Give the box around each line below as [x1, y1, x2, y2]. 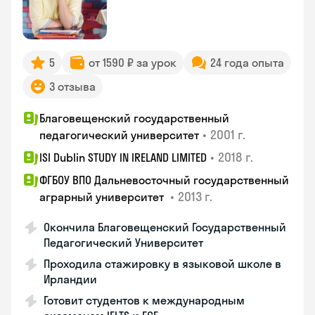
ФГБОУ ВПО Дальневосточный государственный [39, 173, 289, 187]
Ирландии [44, 272, 97, 286]
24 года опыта [210, 56, 284, 70]
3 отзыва [49, 79, 96, 94]
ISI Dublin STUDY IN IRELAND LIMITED [39, 150, 207, 165]
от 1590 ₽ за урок [89, 56, 176, 70]
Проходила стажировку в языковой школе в [44, 257, 281, 271]
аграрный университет [39, 190, 167, 204]
